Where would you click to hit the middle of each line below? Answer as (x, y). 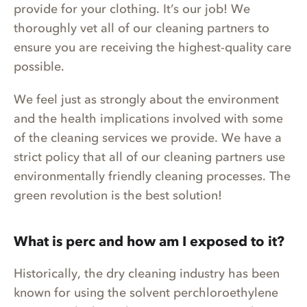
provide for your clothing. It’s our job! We (132, 9)
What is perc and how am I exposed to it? (149, 242)
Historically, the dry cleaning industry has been (147, 274)
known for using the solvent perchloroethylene (146, 293)
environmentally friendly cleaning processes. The (152, 176)
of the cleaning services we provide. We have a (148, 138)
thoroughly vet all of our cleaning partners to (142, 28)
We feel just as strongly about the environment (146, 100)
